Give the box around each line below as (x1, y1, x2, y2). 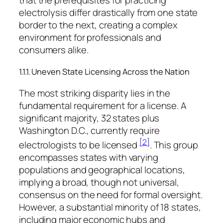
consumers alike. (19, 43, 89, 57)
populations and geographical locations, (19, 163, 186, 176)
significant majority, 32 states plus (19, 111, 160, 124)
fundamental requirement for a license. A (19, 99, 187, 112)
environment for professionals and (19, 31, 161, 44)
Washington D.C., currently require (19, 123, 160, 137)
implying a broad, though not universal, (19, 175, 180, 189)
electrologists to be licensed (19, 138, 139, 151)
